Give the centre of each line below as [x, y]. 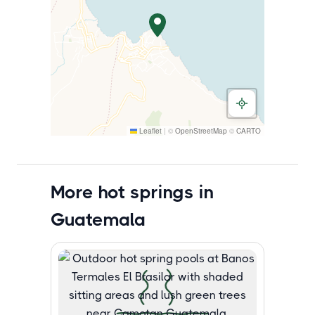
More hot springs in [132, 192]
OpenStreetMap [201, 131]
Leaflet [149, 131]
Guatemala [98, 219]
